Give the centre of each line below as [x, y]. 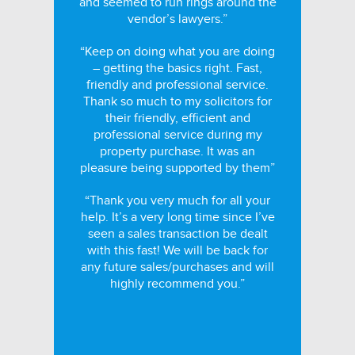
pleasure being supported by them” [177, 168]
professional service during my [177, 135]
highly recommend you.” [177, 284]
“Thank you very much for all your [177, 200]
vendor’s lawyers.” [177, 19]
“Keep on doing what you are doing [177, 52]
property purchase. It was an [177, 151]
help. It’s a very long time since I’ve [177, 217]
